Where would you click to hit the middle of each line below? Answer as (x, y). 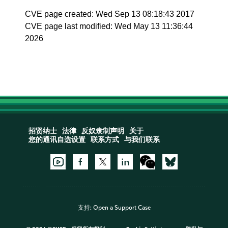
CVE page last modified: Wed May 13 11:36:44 (109, 26)
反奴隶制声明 (103, 131)
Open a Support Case (122, 208)
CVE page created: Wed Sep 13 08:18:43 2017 (110, 14)
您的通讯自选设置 (57, 140)
